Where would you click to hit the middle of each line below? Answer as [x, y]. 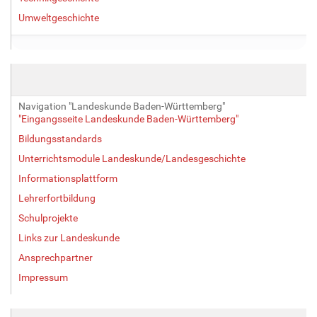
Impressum [43, 277]
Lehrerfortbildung [57, 198]
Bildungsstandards [60, 138]
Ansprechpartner [56, 257]
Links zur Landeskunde [69, 237]
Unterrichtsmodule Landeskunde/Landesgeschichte [132, 158]
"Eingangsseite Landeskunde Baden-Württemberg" [128, 119]
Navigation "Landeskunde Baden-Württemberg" [122, 106]
